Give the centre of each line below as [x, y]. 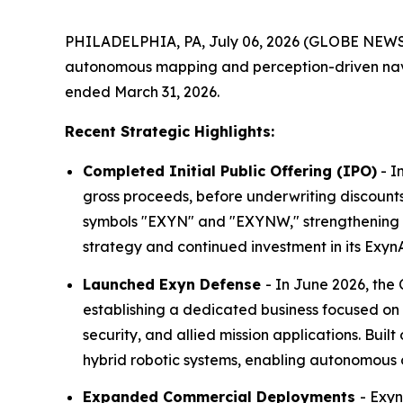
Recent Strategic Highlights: [170, 132]
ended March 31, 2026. [142, 92]
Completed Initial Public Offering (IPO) [230, 171]
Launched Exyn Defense [174, 284]
